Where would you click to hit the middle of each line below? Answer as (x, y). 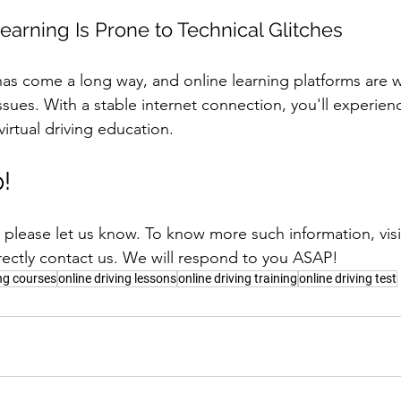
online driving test (348, 278)
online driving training (238, 278)
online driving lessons (117, 278)
